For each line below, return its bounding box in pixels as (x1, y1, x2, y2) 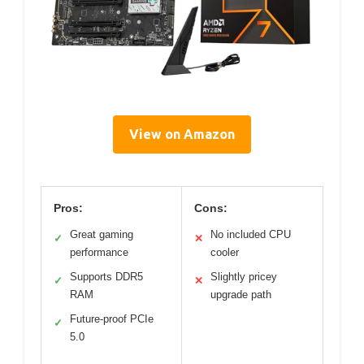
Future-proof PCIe (70, 312, 154, 325)
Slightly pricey (210, 270, 277, 283)
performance (70, 245, 128, 258)
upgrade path (210, 288, 271, 301)
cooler (210, 245, 239, 258)
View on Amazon (129, 126, 235, 141)
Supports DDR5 (70, 270, 143, 283)
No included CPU (210, 227, 291, 240)
